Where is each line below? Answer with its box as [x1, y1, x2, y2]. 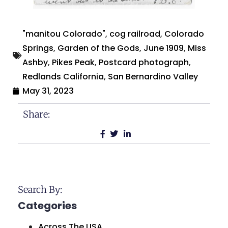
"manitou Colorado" [22, 28, 105, 40]
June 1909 [144, 42, 184, 54]
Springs [22, 42, 53, 54]
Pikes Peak [52, 56, 95, 69]
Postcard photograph [99, 56, 189, 69]
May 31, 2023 [22, 85, 74, 97]
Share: [23, 108, 50, 121]
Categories [18, 198, 77, 213]
